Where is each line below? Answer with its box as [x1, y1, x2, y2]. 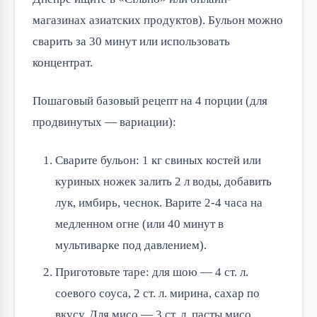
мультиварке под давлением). [55, 238, 207, 252]
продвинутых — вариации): [33, 115, 176, 129]
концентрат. [33, 55, 93, 69]
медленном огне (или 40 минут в [55, 217, 224, 231]
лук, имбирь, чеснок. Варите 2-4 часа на [55, 195, 263, 209]
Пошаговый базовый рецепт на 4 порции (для [33, 93, 267, 108]
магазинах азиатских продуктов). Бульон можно [33, 13, 283, 27]
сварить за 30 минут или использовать [33, 34, 230, 48]
